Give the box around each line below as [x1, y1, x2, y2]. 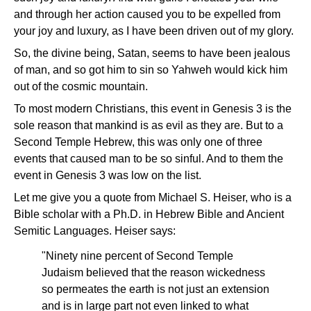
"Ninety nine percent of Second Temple [42, 250, 233, 262]
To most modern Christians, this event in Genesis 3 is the [14, 103, 292, 115]
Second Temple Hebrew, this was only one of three [14, 136, 262, 148]
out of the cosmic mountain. [14, 81, 148, 92]
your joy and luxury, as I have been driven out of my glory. [14, 25, 294, 37]
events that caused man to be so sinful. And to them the [14, 153, 283, 165]
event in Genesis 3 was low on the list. [14, 169, 201, 181]
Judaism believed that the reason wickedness [42, 267, 265, 278]
